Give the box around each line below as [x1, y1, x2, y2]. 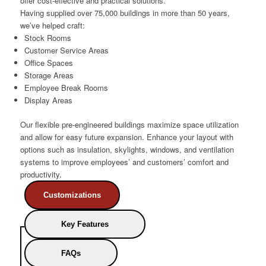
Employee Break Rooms [24, 82, 108, 94]
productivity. [20, 169, 62, 180]
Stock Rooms [24, 32, 71, 44]
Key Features [61, 220, 109, 229]
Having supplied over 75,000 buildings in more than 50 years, [20, 7, 230, 19]
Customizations [43, 191, 101, 200]
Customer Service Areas [24, 45, 109, 56]
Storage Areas [24, 69, 74, 81]
